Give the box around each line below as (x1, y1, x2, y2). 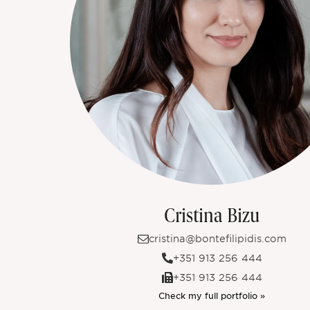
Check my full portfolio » (158, 289, 265, 301)
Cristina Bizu (164, 206, 259, 227)
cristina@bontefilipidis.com (148, 232, 286, 244)
